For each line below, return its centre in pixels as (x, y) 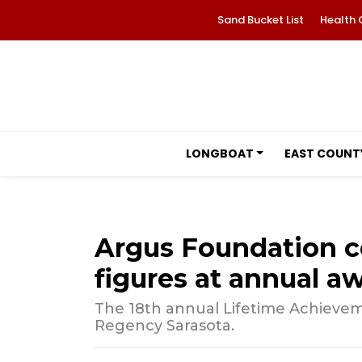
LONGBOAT (219, 154)
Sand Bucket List (260, 20)
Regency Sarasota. (164, 326)
